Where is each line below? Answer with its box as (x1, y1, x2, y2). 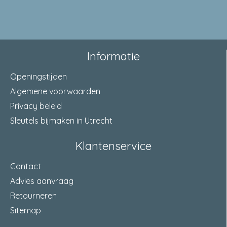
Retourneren (10, 191, 57, 201)
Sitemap (10, 205, 41, 215)
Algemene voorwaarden (10, 86, 100, 96)
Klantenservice (75, 139, 152, 153)
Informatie (87, 49, 140, 63)
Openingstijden (10, 71, 67, 82)
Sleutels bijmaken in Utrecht (10, 116, 112, 126)
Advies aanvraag (10, 176, 73, 186)
